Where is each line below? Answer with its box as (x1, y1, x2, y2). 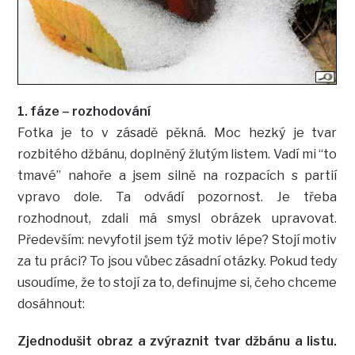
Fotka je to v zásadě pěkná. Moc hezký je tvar (17, 125, 338, 141)
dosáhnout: (17, 296, 86, 312)
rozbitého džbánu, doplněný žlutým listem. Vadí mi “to (17, 147, 338, 162)
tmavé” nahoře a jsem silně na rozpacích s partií (17, 168, 338, 184)
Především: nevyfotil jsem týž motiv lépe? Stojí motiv (17, 232, 338, 248)
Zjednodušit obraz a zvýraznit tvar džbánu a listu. (17, 334, 338, 349)
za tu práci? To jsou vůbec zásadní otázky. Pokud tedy (17, 254, 338, 269)
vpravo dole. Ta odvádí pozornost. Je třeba (17, 189, 338, 205)
